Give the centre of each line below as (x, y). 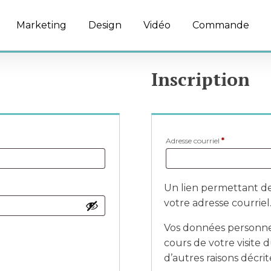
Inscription (201, 79)
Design (105, 25)
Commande (221, 25)
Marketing (41, 25)
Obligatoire (244, 140)
